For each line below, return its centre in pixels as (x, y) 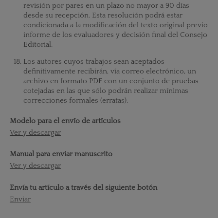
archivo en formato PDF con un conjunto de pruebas (111, 81)
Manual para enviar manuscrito (61, 154)
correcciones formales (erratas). (75, 101)
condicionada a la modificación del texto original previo (115, 25)
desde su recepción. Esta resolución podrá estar (103, 16)
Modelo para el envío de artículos (65, 121)
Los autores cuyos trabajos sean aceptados (94, 62)
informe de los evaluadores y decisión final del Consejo (115, 35)
